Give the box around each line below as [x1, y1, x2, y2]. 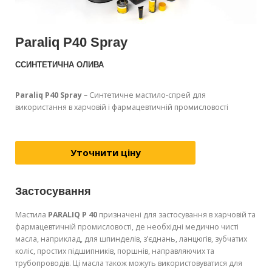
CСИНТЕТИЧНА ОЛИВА [15, 60, 106, 69]
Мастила [15, 209, 48, 220]
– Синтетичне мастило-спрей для [82, 90, 206, 101]
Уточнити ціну [70, 146, 141, 159]
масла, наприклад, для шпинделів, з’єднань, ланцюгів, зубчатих [15, 234, 247, 245]
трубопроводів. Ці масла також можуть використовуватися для [15, 258, 242, 269]
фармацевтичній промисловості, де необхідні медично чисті [15, 222, 239, 233]
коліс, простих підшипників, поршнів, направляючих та [15, 246, 214, 257]
